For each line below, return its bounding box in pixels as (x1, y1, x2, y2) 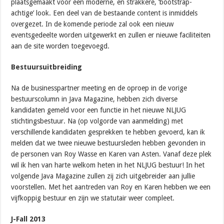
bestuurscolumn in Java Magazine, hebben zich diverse (11, 94, 178, 103)
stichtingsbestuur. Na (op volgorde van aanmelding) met (11, 116, 183, 125)
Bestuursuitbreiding (11, 62, 82, 71)
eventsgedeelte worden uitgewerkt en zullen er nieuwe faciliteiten (11, 30, 211, 39)
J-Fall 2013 (11, 214, 48, 223)
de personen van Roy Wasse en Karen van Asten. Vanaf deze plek (11, 149, 212, 158)
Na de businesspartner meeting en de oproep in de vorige (11, 83, 187, 92)
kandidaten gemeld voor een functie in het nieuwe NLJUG (11, 105, 186, 114)
